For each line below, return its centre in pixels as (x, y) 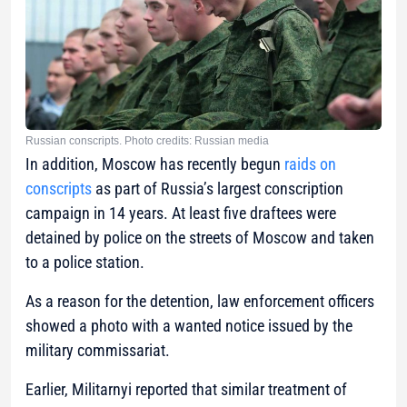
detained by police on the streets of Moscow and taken (200, 237)
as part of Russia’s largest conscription (218, 188)
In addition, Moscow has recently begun (155, 164)
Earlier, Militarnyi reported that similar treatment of (186, 389)
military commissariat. (98, 350)
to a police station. (85, 262)
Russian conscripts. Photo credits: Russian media (147, 140)
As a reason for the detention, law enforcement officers (200, 301)
